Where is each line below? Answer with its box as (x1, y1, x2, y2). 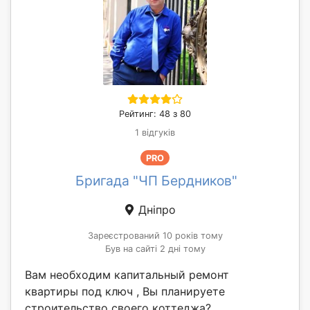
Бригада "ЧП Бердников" (75, 172, 237, 190)
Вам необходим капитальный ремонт (25, 268, 229, 282)
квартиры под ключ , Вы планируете (25, 284, 225, 299)
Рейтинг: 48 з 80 (119, 109, 191, 120)
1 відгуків (135, 127, 175, 138)
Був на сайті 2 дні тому (104, 244, 206, 255)
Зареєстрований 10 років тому (87, 230, 223, 241)
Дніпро (134, 203, 176, 217)
